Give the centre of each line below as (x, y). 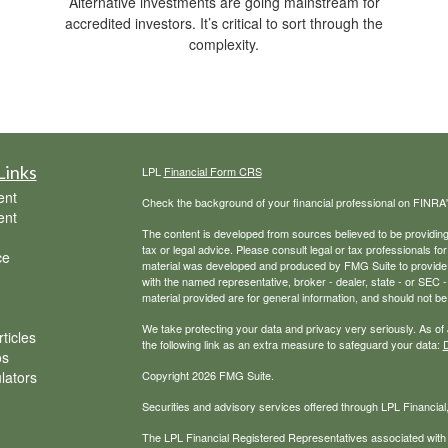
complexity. (224, 44)
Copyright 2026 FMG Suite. (207, 375)
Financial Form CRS (212, 171)
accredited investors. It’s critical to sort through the (224, 23)
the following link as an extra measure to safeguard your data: (292, 344)
